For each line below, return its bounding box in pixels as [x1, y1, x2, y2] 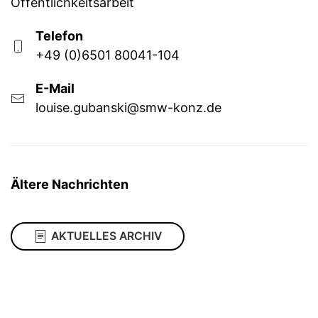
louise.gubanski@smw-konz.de [35, 99, 221, 115]
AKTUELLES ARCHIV [51, 229, 162, 243]
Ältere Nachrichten [11, 177, 128, 192]
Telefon [35, 28, 83, 43]
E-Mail [35, 80, 75, 96]
